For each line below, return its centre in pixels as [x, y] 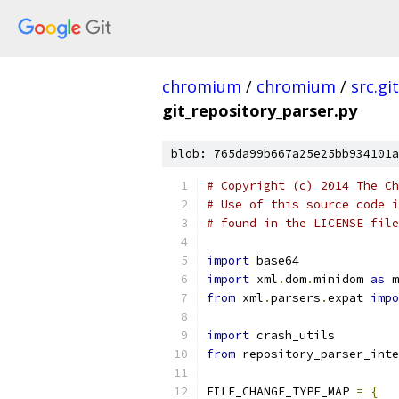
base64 [274, 261]
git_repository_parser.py [260, 110]
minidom [342, 279]
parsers [296, 298]
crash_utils [292, 335]
